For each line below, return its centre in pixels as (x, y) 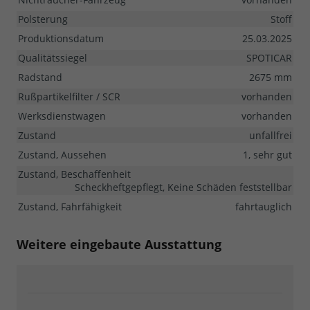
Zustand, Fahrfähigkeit (70, 206)
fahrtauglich (264, 206)
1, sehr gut (267, 154)
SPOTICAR (269, 57)
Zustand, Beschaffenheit (74, 174)
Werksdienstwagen (62, 116)
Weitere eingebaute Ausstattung (119, 244)
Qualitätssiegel (53, 57)
